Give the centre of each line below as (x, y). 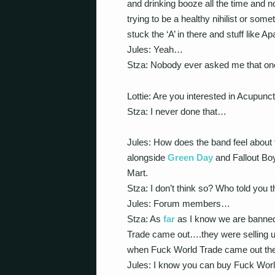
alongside (147, 157)
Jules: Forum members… (179, 203)
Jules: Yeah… (155, 49)
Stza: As (145, 219)
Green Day (190, 157)
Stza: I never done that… (177, 111)
